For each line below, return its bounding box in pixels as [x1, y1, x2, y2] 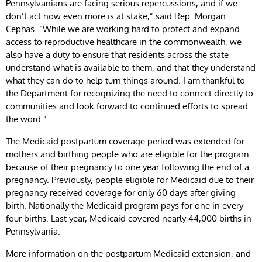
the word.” [6, 113, 49, 125]
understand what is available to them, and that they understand [6, 61, 256, 73]
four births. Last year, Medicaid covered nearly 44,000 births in [6, 212, 251, 224]
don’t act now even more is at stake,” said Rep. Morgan [6, 10, 226, 22]
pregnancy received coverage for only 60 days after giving [6, 187, 236, 198]
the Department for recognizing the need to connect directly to [6, 87, 253, 99]
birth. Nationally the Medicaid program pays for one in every [6, 199, 243, 211]
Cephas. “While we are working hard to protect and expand [6, 23, 240, 35]
